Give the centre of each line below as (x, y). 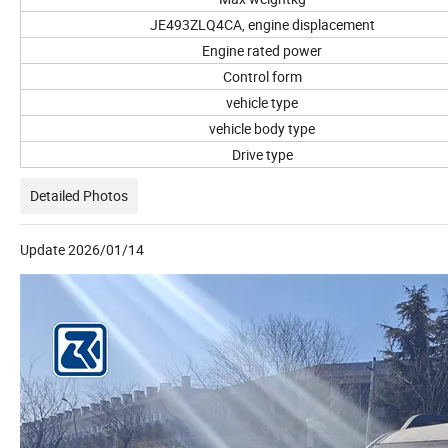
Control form (262, 77)
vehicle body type (262, 129)
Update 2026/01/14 (82, 250)
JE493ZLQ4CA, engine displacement (262, 25)
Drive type (262, 155)
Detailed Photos (79, 196)
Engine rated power (262, 51)
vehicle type (262, 103)
